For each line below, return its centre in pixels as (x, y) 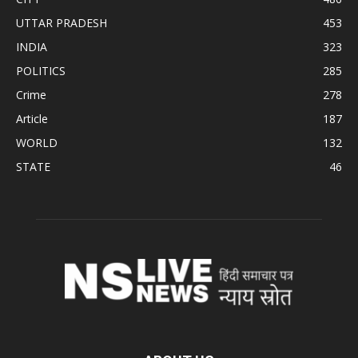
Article (32, 119)
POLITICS (41, 71)
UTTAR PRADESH (62, 23)
